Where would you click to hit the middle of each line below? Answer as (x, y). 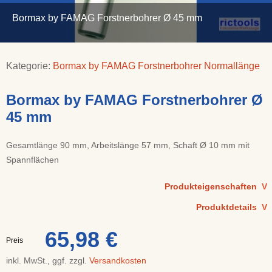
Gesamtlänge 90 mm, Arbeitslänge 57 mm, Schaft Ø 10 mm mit (128, 145)
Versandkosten (118, 260)
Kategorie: (29, 66)
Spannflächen (32, 160)
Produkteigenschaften (213, 186)
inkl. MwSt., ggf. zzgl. (48, 260)
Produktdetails (229, 207)
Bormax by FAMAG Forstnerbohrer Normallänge (156, 66)
